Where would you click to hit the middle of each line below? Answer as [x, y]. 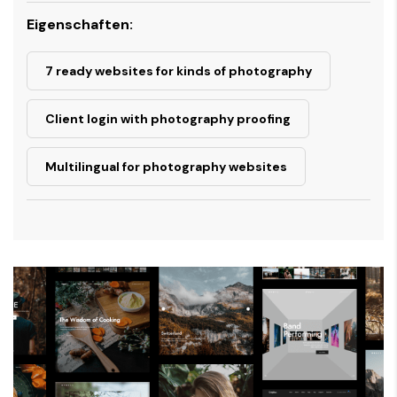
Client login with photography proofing [168, 119]
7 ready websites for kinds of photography [179, 71]
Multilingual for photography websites [166, 167]
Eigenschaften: [80, 24]
